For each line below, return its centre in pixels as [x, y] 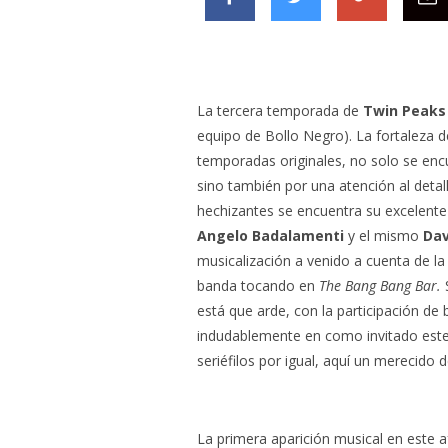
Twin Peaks [404, 110]
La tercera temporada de [280, 110]
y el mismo [383, 235]
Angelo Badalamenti [270, 235]
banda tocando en [258, 285]
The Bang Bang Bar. [380, 285]
